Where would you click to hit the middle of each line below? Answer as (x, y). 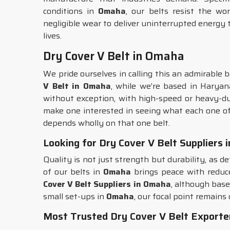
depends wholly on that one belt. (107, 123)
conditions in (71, 11)
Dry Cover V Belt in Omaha (114, 56)
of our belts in (73, 172)
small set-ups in (75, 196)
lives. (52, 36)
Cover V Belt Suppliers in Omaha (107, 184)
